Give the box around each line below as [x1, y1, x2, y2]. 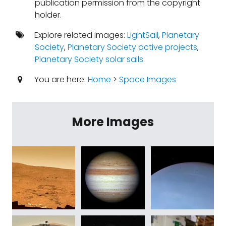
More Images [72, 114, 154, 130]
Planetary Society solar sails [34, 53, 143, 65]
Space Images [119, 74, 176, 85]
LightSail [127, 29, 158, 41]
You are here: [32, 74, 88, 85]
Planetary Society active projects [67, 41, 197, 53]
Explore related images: [32, 29, 127, 41]
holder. [34, 9, 62, 21]
